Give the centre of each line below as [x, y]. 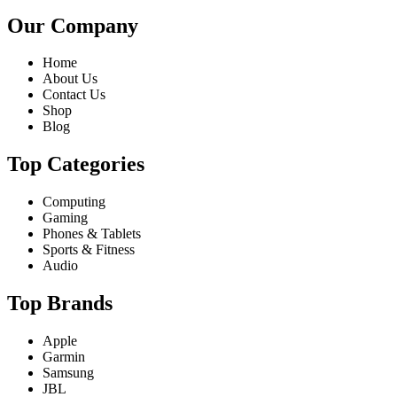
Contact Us [74, 95]
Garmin [64, 357]
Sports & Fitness [89, 250]
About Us [70, 79]
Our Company [73, 25]
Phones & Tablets [92, 234]
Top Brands [60, 304]
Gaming [65, 218]
